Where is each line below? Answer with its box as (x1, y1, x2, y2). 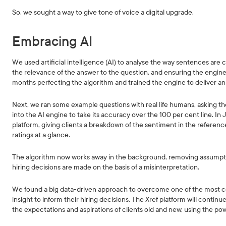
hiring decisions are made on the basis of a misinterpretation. (12, 163, 200, 172)
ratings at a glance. (12, 131, 71, 139)
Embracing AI (12, 34, 96, 49)
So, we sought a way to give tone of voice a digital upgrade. (12, 8, 194, 17)
